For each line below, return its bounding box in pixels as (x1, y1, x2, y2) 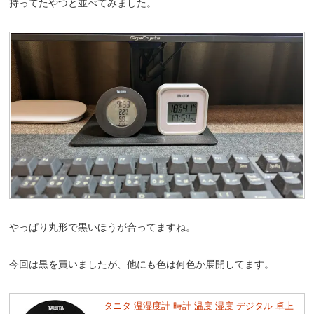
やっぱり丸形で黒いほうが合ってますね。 (9, 221, 196, 233)
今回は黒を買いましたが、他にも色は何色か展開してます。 (9, 259, 275, 271)
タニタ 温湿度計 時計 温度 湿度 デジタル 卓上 (103, 301, 294, 312)
